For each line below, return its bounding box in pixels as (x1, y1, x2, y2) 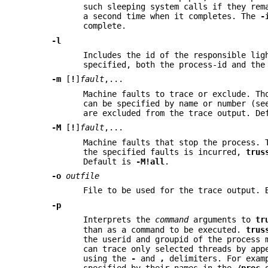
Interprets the (83, 215, 156, 225)
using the (83, 254, 132, 264)
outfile (66, 170, 100, 181)
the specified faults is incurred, (83, 147, 246, 157)
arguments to (188, 215, 256, 225)
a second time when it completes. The (83, 11, 261, 22)
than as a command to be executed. (83, 225, 246, 235)
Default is (83, 156, 136, 166)
